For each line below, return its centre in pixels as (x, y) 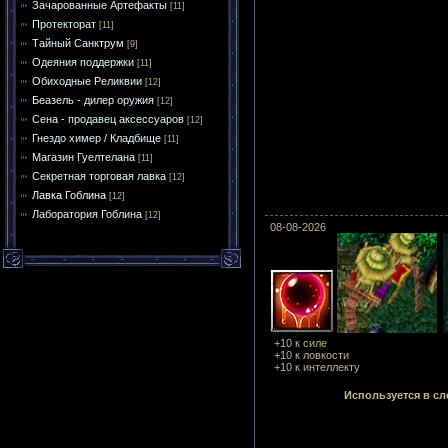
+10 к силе (300, 343)
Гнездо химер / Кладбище (96, 138)
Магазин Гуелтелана (83, 157)
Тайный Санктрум (78, 43)
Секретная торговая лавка (99, 176)
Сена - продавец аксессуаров (108, 119)
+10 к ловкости (311, 355)
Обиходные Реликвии (87, 81)
